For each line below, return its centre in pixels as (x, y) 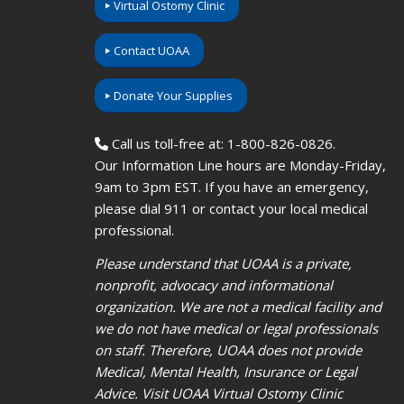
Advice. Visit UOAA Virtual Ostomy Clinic (218, 393)
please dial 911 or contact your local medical (231, 209)
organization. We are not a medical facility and (238, 306)
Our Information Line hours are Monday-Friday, (240, 165)
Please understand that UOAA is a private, (223, 263)
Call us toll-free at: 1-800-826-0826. (221, 144)
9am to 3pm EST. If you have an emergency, (231, 187)
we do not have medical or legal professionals (236, 328)
